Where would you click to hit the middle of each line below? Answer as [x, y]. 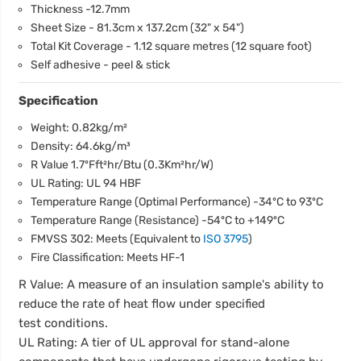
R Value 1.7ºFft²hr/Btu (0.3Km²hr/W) [122, 164]
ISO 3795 [226, 238]
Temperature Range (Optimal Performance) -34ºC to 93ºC [177, 201]
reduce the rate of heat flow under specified [142, 303]
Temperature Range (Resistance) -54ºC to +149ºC [158, 220]
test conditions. [64, 323]
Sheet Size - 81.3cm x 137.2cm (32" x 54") [138, 27]
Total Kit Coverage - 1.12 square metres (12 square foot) [172, 46]
